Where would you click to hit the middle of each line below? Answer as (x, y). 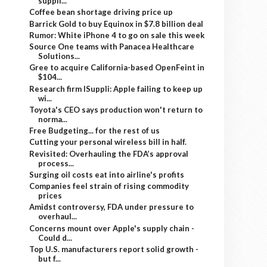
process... (56, 163)
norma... (53, 119)
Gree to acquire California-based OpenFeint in (117, 68)
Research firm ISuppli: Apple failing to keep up (116, 89)
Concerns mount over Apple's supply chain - (112, 228)
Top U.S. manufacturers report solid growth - (114, 249)
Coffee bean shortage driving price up (101, 12)
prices (50, 195)
